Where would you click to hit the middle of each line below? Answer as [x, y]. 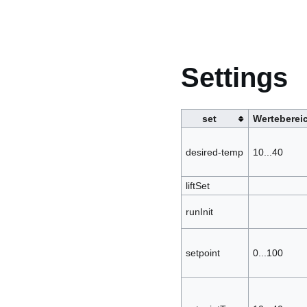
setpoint [202, 253]
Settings [234, 77]
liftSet [197, 185]
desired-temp [214, 152]
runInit [199, 211]
